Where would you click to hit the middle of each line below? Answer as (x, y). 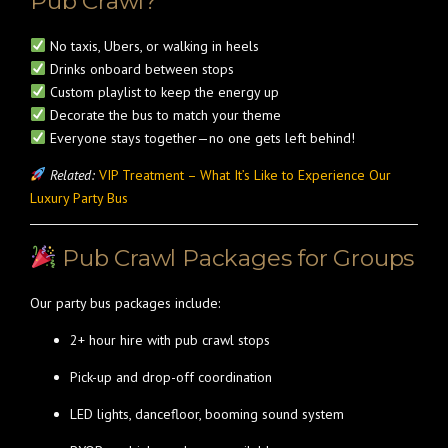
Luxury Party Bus (79, 198)
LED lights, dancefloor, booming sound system (207, 414)
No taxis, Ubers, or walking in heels (152, 46)
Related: (72, 175)
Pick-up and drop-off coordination (171, 377)
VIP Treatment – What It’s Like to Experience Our (244, 175)
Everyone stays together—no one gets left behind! (200, 138)
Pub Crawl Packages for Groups (235, 258)
